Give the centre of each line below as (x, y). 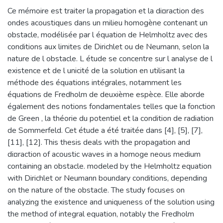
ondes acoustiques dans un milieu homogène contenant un (108, 23)
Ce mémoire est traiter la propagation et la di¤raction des (106, 11)
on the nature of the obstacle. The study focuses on (96, 190)
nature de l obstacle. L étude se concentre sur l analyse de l (110, 58)
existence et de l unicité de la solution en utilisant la (96, 70)
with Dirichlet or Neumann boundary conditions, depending (107, 178)
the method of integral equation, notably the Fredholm (101, 214)
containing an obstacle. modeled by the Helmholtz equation (110, 166)
